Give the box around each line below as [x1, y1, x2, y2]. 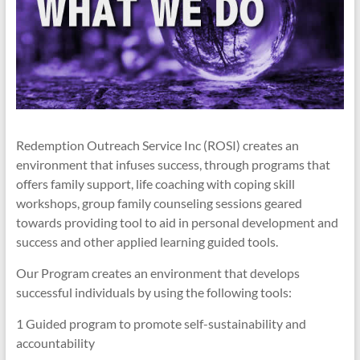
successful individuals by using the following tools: [15, 284, 292, 301]
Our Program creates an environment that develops [15, 265, 300, 281]
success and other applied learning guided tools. [15, 234, 278, 250]
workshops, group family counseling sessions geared [15, 195, 302, 211]
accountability [15, 335, 95, 351]
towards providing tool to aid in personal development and [15, 215, 338, 231]
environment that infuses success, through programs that [15, 157, 330, 173]
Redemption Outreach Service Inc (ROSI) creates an [15, 137, 299, 153]
